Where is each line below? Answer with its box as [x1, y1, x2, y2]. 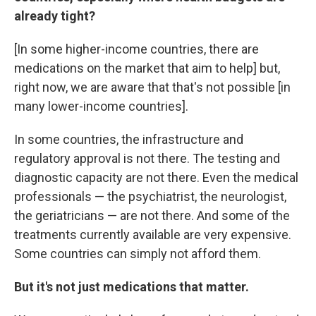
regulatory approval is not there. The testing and [14, 151, 280, 166]
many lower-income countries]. [14, 99, 188, 114]
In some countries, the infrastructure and [14, 132, 243, 147]
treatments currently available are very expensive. [14, 227, 291, 242]
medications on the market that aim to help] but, [14, 61, 280, 75]
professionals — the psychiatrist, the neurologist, [14, 189, 286, 204]
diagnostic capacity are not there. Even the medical [14, 170, 298, 185]
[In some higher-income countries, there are [14, 42, 259, 56]
